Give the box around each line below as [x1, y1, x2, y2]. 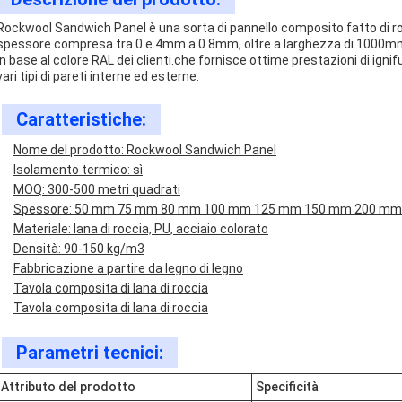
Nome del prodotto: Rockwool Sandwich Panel [13, 143, 276, 157]
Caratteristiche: [16, 109, 146, 130]
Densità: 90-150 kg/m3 [13, 241, 144, 256]
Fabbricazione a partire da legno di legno [13, 261, 243, 275]
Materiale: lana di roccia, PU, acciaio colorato [13, 222, 268, 236]
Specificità [256, 380, 319, 394]
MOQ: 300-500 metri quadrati [13, 182, 180, 197]
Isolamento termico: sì [13, 162, 143, 177]
